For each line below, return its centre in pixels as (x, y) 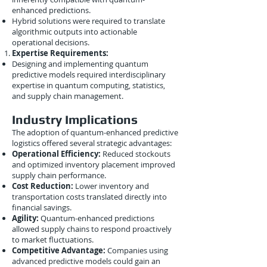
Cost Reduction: (43, 186)
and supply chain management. (68, 96)
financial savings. (42, 207)
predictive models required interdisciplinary (89, 74)
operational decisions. (51, 42)
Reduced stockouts (136, 154)
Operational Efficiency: (56, 154)
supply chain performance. (59, 175)
